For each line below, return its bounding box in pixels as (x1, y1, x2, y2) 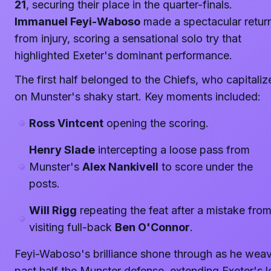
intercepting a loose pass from (95, 143, 250, 156)
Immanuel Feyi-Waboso (15, 15, 140, 28)
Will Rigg (29, 204, 77, 217)
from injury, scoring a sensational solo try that (15, 32, 241, 45)
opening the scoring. (103, 117, 209, 129)
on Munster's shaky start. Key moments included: (15, 90, 261, 103)
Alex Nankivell (82, 160, 158, 173)
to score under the (158, 160, 253, 173)
